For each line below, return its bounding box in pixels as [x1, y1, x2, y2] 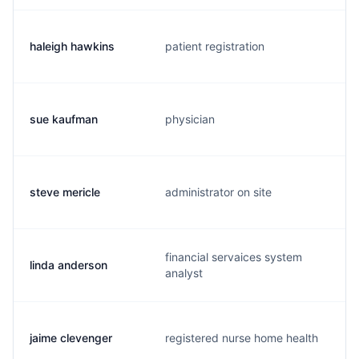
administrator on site [165, 185, 272, 199]
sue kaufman [30, 112, 98, 126]
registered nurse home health [165, 331, 318, 345]
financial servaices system [165, 250, 302, 264]
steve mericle [30, 185, 100, 199]
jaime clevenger [30, 331, 112, 345]
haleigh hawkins [30, 39, 115, 53]
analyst [165, 266, 203, 280]
